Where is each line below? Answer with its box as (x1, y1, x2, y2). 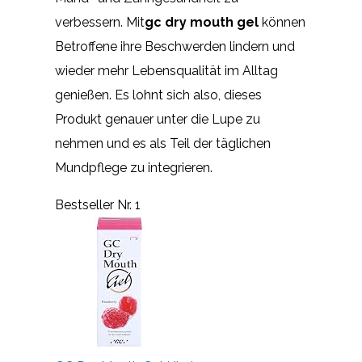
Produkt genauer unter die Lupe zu (55, 111, 260, 127)
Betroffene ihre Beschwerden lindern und (55, 38, 295, 54)
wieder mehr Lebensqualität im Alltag (55, 62, 278, 78)
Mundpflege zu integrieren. (55, 159, 213, 175)
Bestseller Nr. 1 (55, 196, 141, 213)
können (259, 14, 305, 30)
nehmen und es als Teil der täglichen (55, 135, 271, 151)
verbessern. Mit (55, 14, 145, 30)
